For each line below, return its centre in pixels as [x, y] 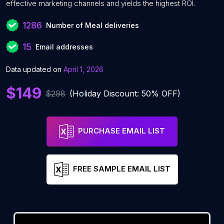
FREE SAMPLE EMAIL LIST [121, 169]
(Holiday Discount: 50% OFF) [125, 93]
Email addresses [64, 47]
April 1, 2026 [83, 69]
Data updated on [34, 69]
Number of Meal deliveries [92, 25]
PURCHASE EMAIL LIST [121, 131]
